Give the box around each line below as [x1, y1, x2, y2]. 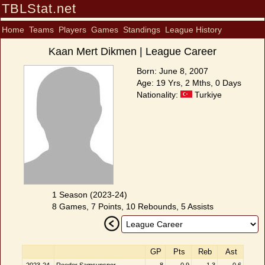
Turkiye [192, 90, 222, 99]
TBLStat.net [2, 1, 76, 16]
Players [59, 25, 86, 34]
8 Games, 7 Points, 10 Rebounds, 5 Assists [51, 202, 214, 211]
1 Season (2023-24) [51, 190, 127, 199]
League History [165, 25, 222, 34]
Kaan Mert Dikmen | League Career [49, 46, 216, 57]
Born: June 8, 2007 [137, 66, 208, 76]
